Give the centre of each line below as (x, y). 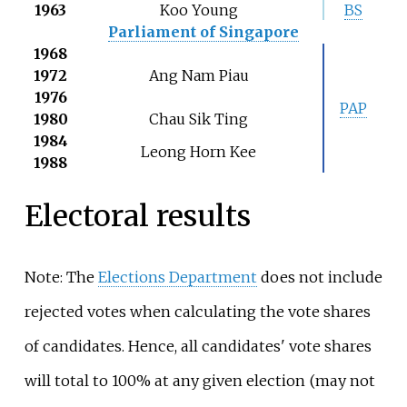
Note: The (61, 277)
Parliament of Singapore (203, 31)
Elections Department (177, 277)
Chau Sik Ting (199, 119)
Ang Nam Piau (199, 75)
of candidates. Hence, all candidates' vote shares (198, 346)
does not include (319, 277)
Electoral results (137, 217)
